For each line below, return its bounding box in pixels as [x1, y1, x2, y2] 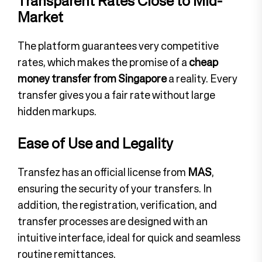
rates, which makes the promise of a [18, 54, 189, 70]
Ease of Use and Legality [18, 133, 173, 154]
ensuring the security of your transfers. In [18, 181, 212, 196]
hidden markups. [18, 104, 96, 119]
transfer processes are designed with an [18, 213, 208, 229]
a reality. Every [167, 71, 237, 87]
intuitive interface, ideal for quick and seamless [18, 230, 240, 246]
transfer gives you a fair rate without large [18, 87, 215, 103]
